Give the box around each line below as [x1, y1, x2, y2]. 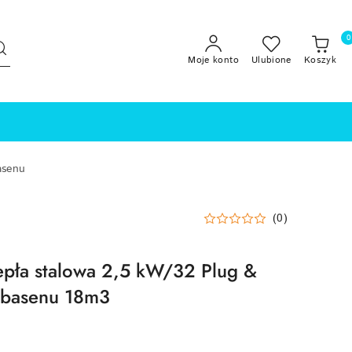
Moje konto [188, 53, 239, 67]
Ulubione [251, 53, 291, 67]
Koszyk [303, 53, 336, 67]
